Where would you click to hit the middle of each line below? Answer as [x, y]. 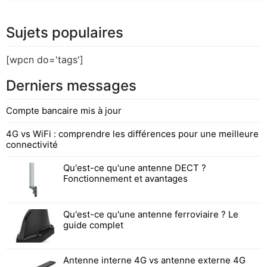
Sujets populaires [65, 33]
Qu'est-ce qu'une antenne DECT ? [134, 168]
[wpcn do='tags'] [45, 60]
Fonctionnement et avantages [125, 179]
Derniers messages [71, 86]
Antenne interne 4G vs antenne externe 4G [154, 260]
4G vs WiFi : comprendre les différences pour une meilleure [132, 134]
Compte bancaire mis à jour [64, 111]
